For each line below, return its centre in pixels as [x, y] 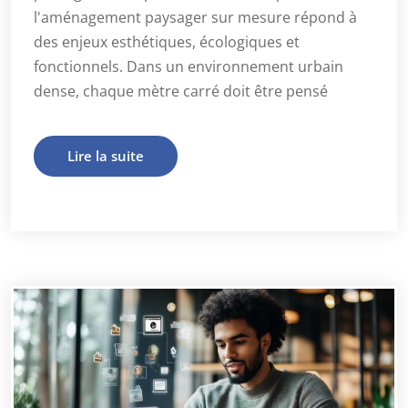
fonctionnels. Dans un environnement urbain [189, 66]
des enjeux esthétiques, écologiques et [167, 41]
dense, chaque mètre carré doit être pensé [181, 91]
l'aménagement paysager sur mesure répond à [195, 17]
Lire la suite [106, 155]
